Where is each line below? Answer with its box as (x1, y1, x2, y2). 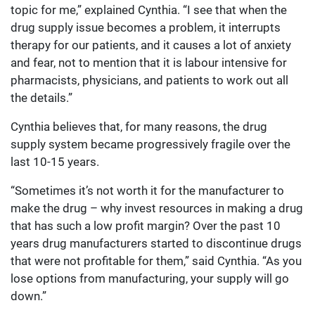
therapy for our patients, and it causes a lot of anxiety (11, 38, 291, 53)
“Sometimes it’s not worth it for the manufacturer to (11, 184, 284, 198)
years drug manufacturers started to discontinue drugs (11, 236, 302, 251)
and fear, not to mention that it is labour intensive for (11, 56, 287, 70)
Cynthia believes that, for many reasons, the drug (11, 120, 267, 134)
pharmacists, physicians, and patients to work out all (11, 73, 288, 88)
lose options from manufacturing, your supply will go (11, 271, 289, 286)
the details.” (11, 91, 72, 105)
